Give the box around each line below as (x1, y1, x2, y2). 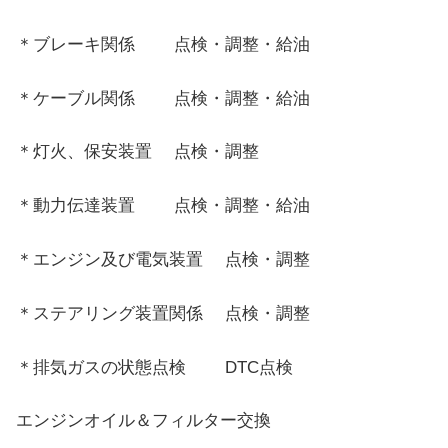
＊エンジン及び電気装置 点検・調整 (16, 249, 310, 269)
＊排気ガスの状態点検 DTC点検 (16, 357, 293, 377)
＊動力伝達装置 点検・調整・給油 (16, 196, 310, 216)
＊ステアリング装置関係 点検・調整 (16, 303, 310, 323)
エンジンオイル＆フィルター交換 (16, 411, 271, 431)
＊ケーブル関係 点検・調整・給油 (16, 88, 310, 108)
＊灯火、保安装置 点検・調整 (16, 142, 259, 162)
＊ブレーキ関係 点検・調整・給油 (16, 34, 310, 54)
